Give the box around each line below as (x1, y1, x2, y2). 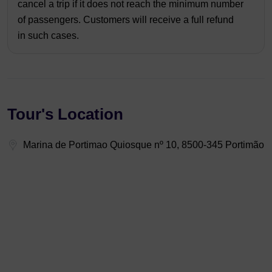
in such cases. (18, 30, 79, 41)
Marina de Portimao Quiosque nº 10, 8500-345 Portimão (23, 140, 264, 150)
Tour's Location (7, 105, 123, 123)
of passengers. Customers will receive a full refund (18, 15, 234, 25)
